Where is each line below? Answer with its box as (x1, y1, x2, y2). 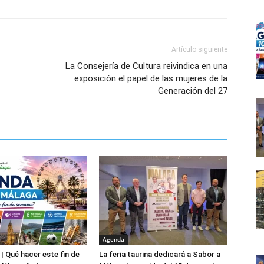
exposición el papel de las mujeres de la (74, 73, 227, 84)
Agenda (103, 235, 124, 243)
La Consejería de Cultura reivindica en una (65, 61, 227, 71)
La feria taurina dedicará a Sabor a (99, 250, 220, 259)
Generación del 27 (158, 85, 227, 96)
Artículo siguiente (171, 45, 227, 54)
